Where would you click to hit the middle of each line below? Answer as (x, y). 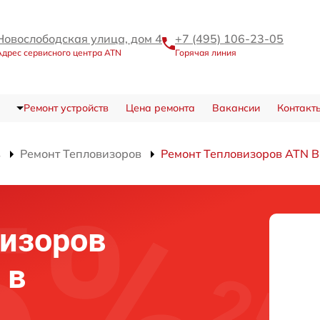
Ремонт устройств (66, 108)
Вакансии (236, 108)
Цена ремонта (160, 108)
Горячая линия (206, 52)
